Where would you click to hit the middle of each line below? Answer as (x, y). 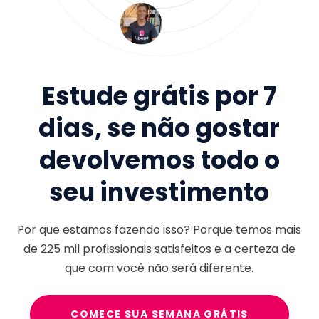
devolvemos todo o (159, 159)
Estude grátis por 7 (159, 95)
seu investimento (159, 192)
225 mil (60, 249)
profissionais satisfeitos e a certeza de (187, 249)
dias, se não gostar (159, 127)
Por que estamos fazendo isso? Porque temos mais (159, 230)
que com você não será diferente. (159, 268)
